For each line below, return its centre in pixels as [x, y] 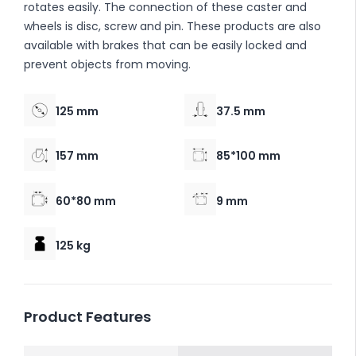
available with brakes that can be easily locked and [165, 45]
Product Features [87, 316]
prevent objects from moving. [107, 64]
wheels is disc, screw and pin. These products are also [172, 26]
